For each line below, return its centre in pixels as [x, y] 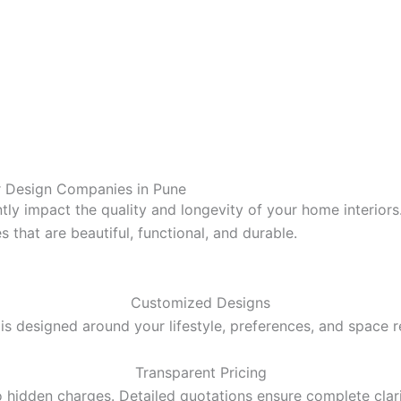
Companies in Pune [119, 188]
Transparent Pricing [200, 372]
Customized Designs [200, 302]
